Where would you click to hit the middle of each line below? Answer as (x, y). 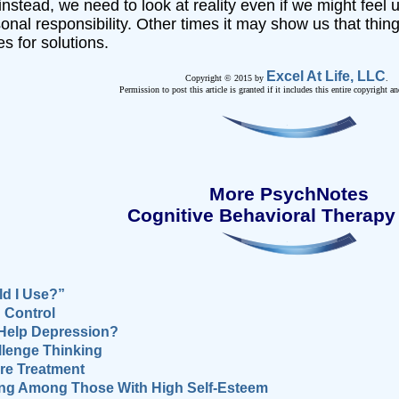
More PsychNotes (289, 193)
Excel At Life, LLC (326, 77)
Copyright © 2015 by (225, 78)
